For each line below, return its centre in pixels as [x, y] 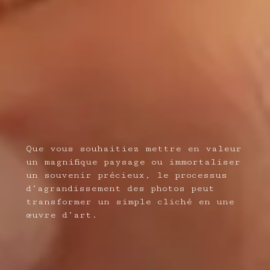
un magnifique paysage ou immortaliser [133, 162]
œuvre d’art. [61, 215]
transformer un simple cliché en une [130, 202]
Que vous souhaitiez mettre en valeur [133, 149]
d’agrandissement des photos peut [120, 189]
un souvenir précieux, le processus [126, 175]
